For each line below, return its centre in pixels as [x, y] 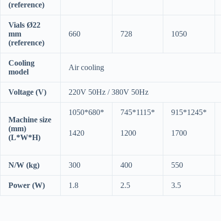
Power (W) [27, 185]
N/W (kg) [24, 165]
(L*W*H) [24, 138]
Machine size [30, 120]
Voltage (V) [27, 92]
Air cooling [86, 68]
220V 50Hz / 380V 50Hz [109, 92]
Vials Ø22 [24, 25]
